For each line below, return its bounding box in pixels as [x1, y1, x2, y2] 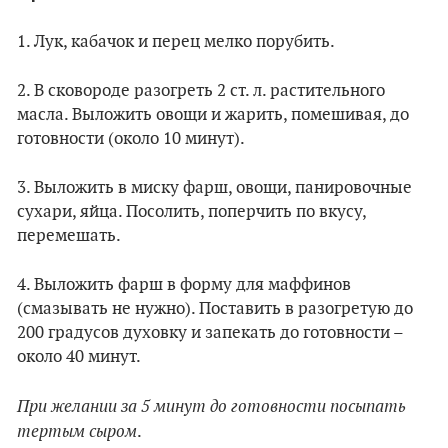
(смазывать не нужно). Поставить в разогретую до [17, 298, 413, 319]
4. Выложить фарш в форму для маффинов [17, 274, 351, 295]
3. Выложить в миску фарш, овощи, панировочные [17, 177, 412, 198]
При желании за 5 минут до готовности [17, 394, 330, 417]
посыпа [330, 394, 384, 417]
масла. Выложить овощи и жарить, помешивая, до [17, 104, 409, 125]
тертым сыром [17, 419, 137, 442]
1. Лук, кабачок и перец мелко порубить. [17, 31, 335, 52]
